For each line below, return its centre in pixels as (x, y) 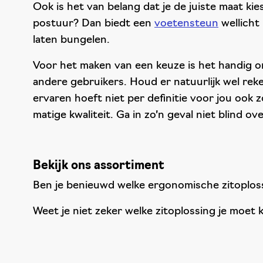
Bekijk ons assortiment (99, 166)
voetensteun (186, 24)
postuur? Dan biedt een (94, 24)
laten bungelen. (71, 40)
